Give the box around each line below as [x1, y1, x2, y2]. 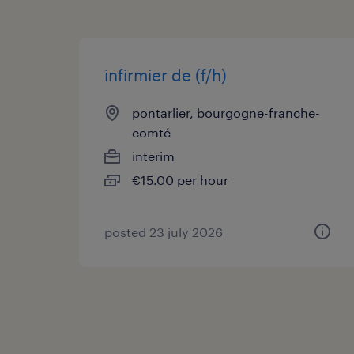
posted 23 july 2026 [104, 224, 223, 239]
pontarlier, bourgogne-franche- [132, 104, 320, 120]
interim [132, 148, 175, 164]
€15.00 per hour [132, 171, 228, 187]
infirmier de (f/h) [104, 65, 227, 85]
